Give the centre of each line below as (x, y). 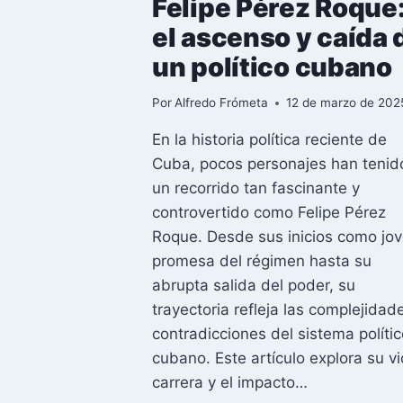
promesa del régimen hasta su (262, 261)
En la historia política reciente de (269, 140)
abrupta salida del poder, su (254, 286)
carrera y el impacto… (230, 383)
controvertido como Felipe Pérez (269, 213)
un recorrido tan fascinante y (256, 188)
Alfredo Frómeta (222, 103)
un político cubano (272, 67)
